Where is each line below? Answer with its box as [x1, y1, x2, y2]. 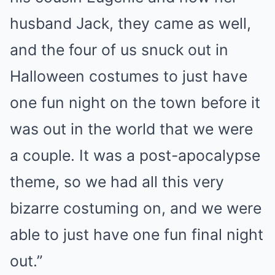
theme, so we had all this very [10, 172, 224, 191]
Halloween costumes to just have [10, 67, 247, 85]
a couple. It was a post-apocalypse [10, 146, 260, 165]
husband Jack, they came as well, [10, 14, 251, 33]
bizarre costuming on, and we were [10, 199, 261, 217]
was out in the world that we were [10, 120, 253, 138]
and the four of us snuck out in [10, 41, 228, 59]
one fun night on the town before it [10, 93, 260, 112]
